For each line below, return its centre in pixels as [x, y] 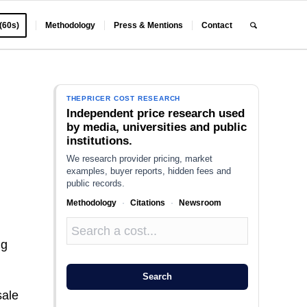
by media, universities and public [156, 127]
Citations [147, 203]
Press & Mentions [149, 25]
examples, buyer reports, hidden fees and [148, 171]
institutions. [99, 141]
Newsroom [200, 203]
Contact [217, 25]
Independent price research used [155, 113]
